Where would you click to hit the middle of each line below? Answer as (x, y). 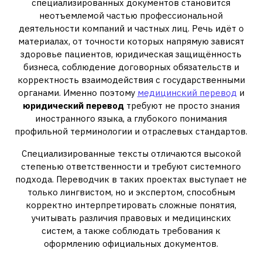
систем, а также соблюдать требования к (131, 231)
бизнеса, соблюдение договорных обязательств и (131, 67)
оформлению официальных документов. (131, 244)
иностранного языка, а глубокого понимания (131, 118)
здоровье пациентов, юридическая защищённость (131, 54)
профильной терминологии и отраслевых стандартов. (131, 131)
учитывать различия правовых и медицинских (131, 218)
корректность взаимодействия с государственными (131, 80)
